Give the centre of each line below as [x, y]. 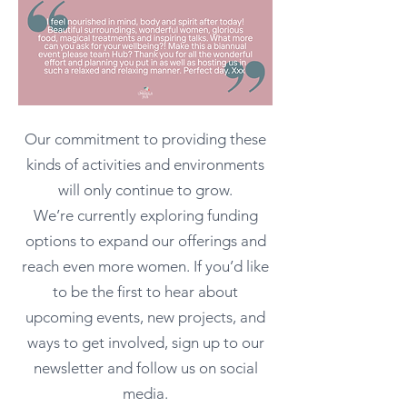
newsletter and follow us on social [145, 368]
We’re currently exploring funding [145, 216]
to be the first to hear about [145, 292]
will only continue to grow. [145, 190]
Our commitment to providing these [145, 139]
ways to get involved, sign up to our [145, 343]
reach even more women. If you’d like [145, 267]
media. [145, 394]
